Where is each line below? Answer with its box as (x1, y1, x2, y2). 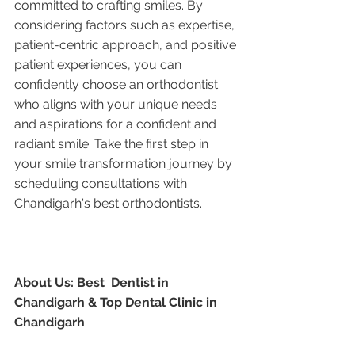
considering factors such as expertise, (14, 17, 238, 32)
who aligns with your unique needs (14, 96, 220, 112)
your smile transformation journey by (14, 155, 235, 171)
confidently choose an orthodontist (14, 76, 221, 92)
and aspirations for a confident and (14, 116, 219, 132)
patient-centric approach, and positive (14, 36, 239, 52)
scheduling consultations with (14, 175, 190, 191)
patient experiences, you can (14, 56, 185, 72)
